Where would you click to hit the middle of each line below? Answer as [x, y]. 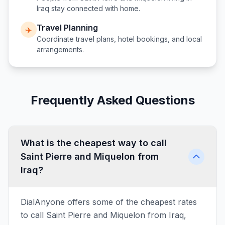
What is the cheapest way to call [94, 143]
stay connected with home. [95, 8]
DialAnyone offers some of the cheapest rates [109, 202]
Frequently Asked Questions [113, 100]
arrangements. [60, 49]
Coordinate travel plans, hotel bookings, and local [119, 39]
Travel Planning [67, 28]
